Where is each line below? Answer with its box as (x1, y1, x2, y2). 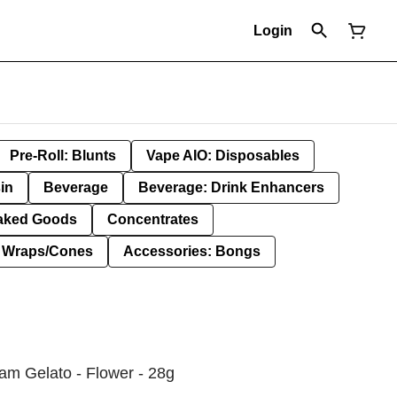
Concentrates (107, 212, 198, 227)
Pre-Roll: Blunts (10, 148, 116, 163)
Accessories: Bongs (123, 244, 261, 259)
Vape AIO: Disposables (146, 148, 300, 163)
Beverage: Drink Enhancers (138, 180, 324, 195)
